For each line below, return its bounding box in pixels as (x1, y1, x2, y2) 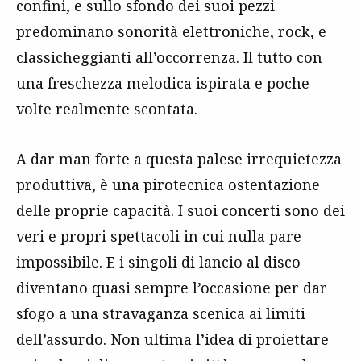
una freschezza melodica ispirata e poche (16, 73, 309, 93)
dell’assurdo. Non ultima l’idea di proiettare (16, 329, 329, 349)
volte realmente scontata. (16, 98, 197, 118)
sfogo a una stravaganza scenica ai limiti (16, 303, 305, 323)
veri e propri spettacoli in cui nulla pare (16, 226, 301, 246)
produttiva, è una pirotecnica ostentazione (16, 174, 320, 194)
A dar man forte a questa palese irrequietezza (16, 148, 342, 168)
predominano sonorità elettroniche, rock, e (16, 21, 326, 41)
